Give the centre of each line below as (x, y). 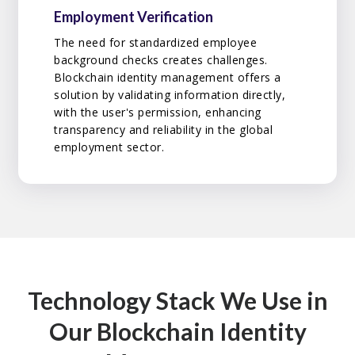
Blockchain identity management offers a (168, 77)
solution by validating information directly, (170, 94)
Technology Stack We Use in (177, 301)
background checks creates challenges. (161, 59)
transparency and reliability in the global (164, 129)
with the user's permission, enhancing (158, 112)
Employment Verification (134, 16)
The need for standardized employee (156, 42)
